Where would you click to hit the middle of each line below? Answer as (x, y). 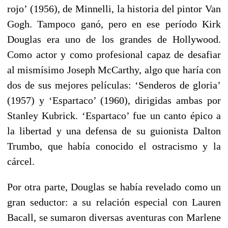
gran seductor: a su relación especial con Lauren (114, 202)
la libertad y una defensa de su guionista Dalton (114, 131)
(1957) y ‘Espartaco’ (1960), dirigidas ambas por (114, 100)
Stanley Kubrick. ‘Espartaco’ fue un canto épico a (114, 115)
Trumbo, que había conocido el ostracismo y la (114, 146)
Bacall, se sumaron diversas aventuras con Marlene (114, 217)
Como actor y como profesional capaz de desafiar (114, 54)
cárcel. (21, 161)
